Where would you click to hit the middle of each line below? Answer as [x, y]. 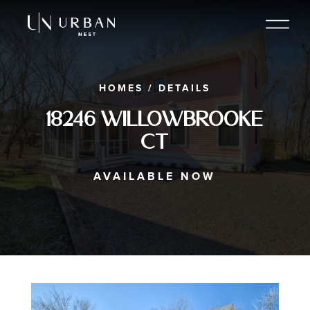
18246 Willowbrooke [155, 118]
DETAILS [182, 88]
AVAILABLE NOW [155, 176]
